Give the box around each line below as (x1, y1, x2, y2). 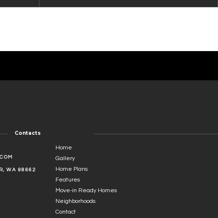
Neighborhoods (55, 198, 95, 204)
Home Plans (55, 166, 88, 172)
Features (55, 177, 80, 183)
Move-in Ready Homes (55, 187, 117, 194)
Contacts (14, 130, 41, 136)
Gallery (55, 155, 75, 162)
